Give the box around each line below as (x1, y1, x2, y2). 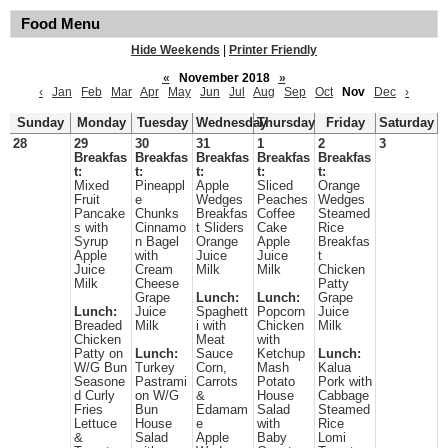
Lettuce (74, 417, 117, 431)
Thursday (257, 116, 315, 130)
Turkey (135, 361, 175, 375)
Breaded (74, 319, 122, 333)
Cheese (135, 277, 179, 291)
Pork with (318, 375, 372, 389)
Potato (257, 375, 295, 389)
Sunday (16, 116, 64, 130)
